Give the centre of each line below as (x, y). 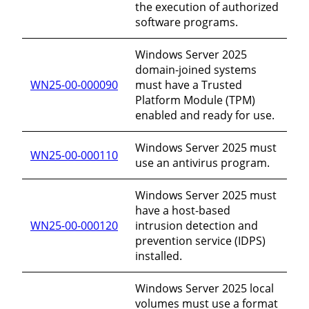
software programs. (187, 22)
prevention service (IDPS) (200, 240)
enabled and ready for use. (205, 115)
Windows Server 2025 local (205, 288)
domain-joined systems (196, 69)
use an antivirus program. (202, 162)
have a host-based (183, 210)
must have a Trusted (189, 84)
